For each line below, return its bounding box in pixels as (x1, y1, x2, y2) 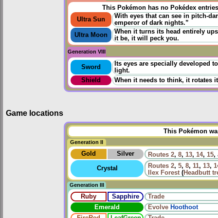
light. (114, 67, 130, 74)
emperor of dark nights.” (114, 19, 189, 27)
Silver (117, 150, 134, 157)
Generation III (69, 182, 104, 188)
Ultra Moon (74, 32, 108, 39)
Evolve (148, 203, 168, 211)
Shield (81, 77, 101, 84)
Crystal (96, 164, 118, 172)
